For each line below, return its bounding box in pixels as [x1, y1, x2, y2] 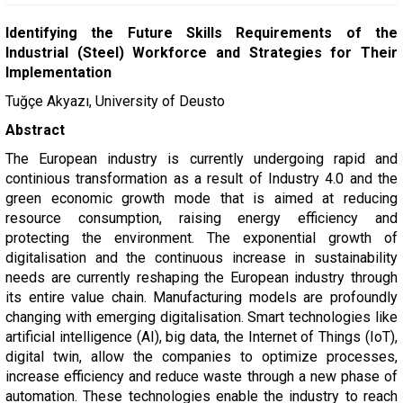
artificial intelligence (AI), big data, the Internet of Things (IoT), [5, 328, 398, 345]
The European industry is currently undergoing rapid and [5, 150, 398, 167]
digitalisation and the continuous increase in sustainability [5, 249, 398, 266]
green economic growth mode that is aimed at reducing [5, 190, 398, 207]
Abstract [5, 121, 65, 139]
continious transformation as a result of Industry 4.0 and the [5, 170, 398, 187]
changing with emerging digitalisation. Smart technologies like [5, 309, 398, 326]
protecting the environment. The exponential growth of [5, 229, 398, 246]
